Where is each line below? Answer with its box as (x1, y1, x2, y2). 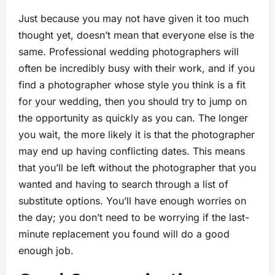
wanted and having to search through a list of (18, 178, 228, 191)
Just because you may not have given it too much (18, 12, 249, 25)
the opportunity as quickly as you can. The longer (18, 112, 248, 125)
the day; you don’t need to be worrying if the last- (18, 211, 249, 224)
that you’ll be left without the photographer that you (18, 161, 256, 174)
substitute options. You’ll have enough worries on (18, 195, 246, 207)
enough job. (18, 244, 74, 257)
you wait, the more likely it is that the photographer (18, 128, 255, 141)
